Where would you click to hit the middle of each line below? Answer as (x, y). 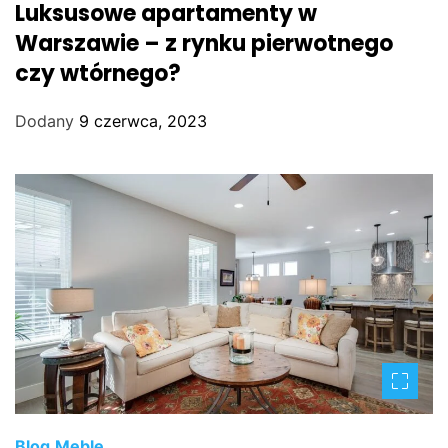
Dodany (47, 120)
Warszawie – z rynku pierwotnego (204, 43)
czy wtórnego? (98, 73)
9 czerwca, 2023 (143, 120)
